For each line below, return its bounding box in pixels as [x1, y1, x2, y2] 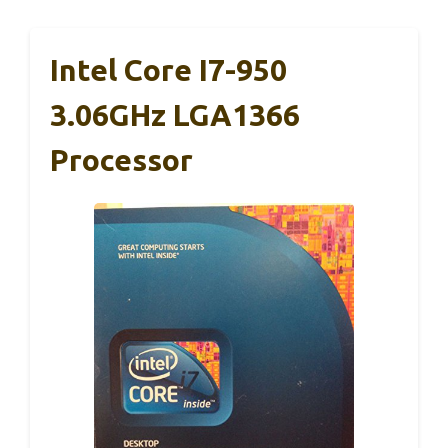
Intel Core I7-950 [50, 53, 287, 88]
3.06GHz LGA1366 [50, 98, 300, 133]
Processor [50, 143, 193, 178]
